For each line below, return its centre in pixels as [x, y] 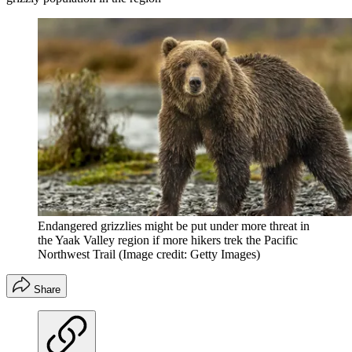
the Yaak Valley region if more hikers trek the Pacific [168, 240]
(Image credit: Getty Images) [189, 254]
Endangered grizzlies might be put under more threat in [174, 225]
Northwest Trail [77, 254]
